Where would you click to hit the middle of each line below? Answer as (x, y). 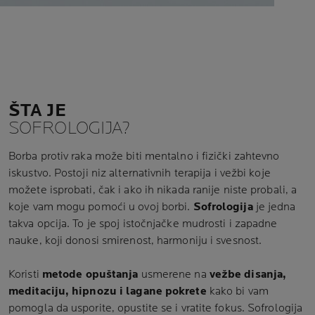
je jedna (274, 207)
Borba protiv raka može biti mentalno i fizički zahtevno (144, 156)
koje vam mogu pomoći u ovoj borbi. (101, 207)
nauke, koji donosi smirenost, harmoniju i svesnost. (140, 241)
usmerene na (174, 275)
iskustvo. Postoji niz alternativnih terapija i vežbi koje (140, 173)
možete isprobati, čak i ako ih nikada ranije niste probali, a (153, 190)
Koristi (25, 275)
